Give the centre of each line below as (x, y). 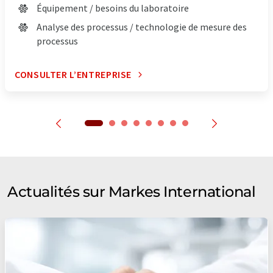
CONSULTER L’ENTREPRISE (73, 75)
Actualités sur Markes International (132, 192)
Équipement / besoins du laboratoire (113, 8)
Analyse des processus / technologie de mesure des (142, 27)
